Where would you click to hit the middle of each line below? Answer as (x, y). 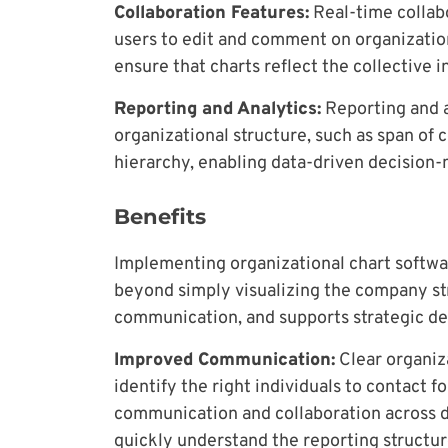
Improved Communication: (224, 360)
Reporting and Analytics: (217, 109)
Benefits (160, 216)
